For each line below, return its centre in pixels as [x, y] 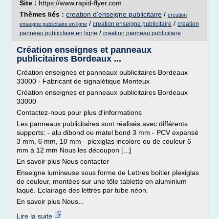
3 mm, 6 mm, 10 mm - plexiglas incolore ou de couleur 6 [104, 141]
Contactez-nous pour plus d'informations [79, 112]
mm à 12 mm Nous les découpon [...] [74, 150]
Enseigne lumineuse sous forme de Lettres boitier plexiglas [108, 173]
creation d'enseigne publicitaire [114, 14]
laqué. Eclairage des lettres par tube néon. [82, 190]
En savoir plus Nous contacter [63, 161]
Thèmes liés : [43, 14]
